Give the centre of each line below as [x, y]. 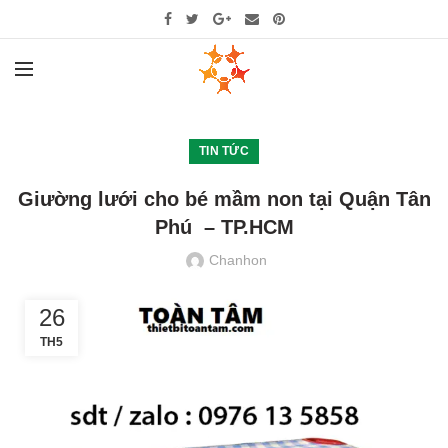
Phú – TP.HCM [224, 227]
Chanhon [238, 260]
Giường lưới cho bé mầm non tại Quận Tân [224, 199]
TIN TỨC [224, 151]
